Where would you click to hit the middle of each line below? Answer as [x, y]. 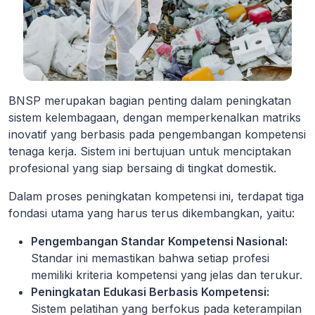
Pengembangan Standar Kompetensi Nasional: [159, 241]
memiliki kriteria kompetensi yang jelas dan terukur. [167, 275]
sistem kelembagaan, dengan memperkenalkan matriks [155, 117]
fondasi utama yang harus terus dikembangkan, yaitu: [152, 213]
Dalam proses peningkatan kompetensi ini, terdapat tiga [156, 196]
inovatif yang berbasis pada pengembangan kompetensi [157, 134]
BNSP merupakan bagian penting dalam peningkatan [150, 100]
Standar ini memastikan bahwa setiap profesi [150, 258]
